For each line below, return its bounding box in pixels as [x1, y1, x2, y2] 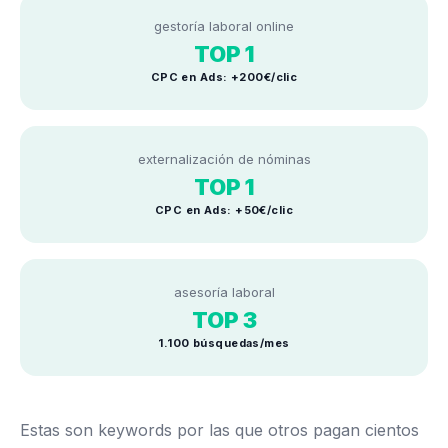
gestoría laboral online [154, 17, 294, 34]
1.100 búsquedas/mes [158, 335, 290, 350]
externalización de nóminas [137, 150, 311, 167]
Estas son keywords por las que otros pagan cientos [20, 419, 419, 440]
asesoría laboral [173, 283, 275, 300]
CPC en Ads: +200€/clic [150, 69, 298, 84]
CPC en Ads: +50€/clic [154, 202, 294, 217]
